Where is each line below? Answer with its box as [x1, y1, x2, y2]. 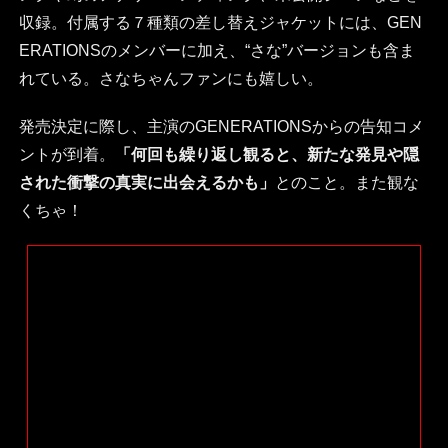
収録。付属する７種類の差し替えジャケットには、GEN [18, 13, 422, 31]
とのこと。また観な [274, 173, 419, 191]
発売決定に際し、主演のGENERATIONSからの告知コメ [18, 117, 424, 135]
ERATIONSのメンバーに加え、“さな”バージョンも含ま [18, 41, 415, 59]
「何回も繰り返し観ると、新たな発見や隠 [114, 145, 419, 163]
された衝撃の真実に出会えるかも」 [18, 173, 275, 191]
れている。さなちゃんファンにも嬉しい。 [18, 69, 323, 87]
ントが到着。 [18, 145, 115, 163]
